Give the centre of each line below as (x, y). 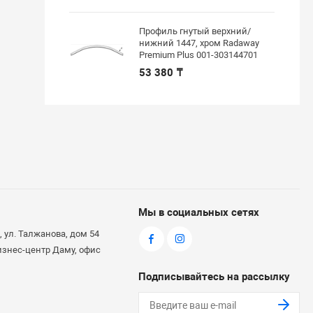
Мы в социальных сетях (199, 212)
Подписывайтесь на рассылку (214, 277)
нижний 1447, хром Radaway (199, 43)
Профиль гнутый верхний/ (195, 31)
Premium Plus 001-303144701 (199, 54)
